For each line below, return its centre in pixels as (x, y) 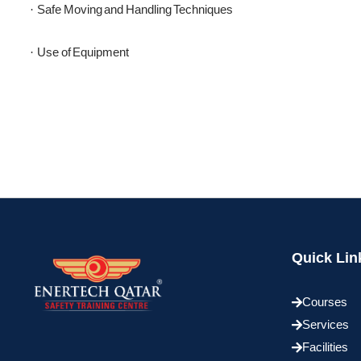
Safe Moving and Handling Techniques (135, 9)
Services (326, 324)
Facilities (325, 347)
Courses (325, 302)
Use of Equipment (83, 52)
